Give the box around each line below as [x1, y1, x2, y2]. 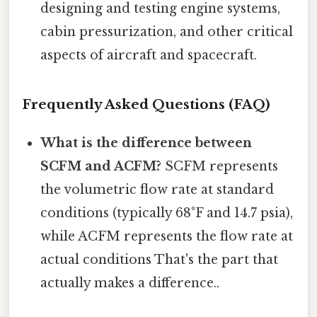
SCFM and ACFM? [40, 158, 162, 175]
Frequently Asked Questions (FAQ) [22, 96, 270, 113]
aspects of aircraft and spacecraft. [40, 47, 258, 63]
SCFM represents [161, 158, 279, 175]
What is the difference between [40, 135, 253, 151]
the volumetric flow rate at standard [40, 182, 275, 198]
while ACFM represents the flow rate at [40, 229, 294, 245]
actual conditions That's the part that [40, 252, 279, 268]
